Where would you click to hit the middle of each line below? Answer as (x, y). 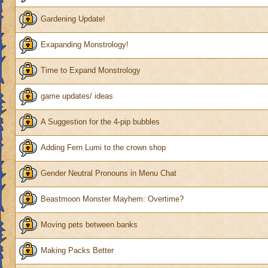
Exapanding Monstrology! (85, 45)
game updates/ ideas (77, 96)
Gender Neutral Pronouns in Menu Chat (109, 173)
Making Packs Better (77, 251)
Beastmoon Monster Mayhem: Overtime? (112, 199)
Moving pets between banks (89, 225)
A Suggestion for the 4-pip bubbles (100, 122)
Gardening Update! (73, 19)
